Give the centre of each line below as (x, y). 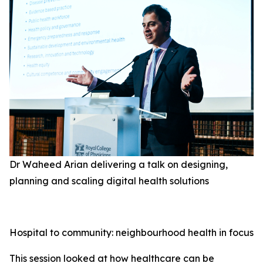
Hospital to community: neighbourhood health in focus (131, 232)
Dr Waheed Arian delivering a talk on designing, (119, 164)
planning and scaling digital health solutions (109, 181)
